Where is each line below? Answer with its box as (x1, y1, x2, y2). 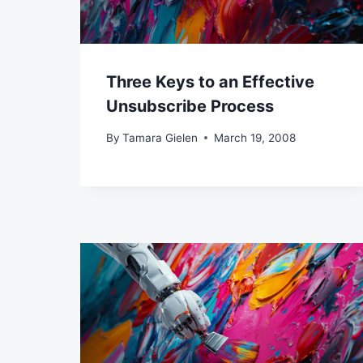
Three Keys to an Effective (106, 72, 314, 92)
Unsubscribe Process (106, 96, 274, 117)
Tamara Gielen (122, 130, 199, 144)
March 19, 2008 (214, 130, 297, 144)
